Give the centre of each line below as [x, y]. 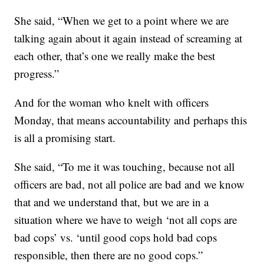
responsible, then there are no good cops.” [109, 255]
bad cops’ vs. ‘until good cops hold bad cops [116, 237]
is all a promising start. [65, 138]
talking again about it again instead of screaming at [128, 38]
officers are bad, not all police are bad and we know [130, 184]
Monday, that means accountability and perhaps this [131, 120]
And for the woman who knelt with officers [112, 103]
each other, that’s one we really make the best [115, 56]
